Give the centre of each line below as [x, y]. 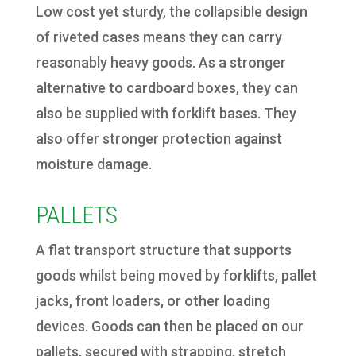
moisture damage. [93, 164]
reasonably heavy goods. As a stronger [161, 63]
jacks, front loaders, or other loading [153, 301]
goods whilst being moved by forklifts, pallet [176, 276]
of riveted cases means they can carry [159, 37]
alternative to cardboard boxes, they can [166, 88]
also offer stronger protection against [159, 139]
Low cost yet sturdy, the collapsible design [171, 12]
